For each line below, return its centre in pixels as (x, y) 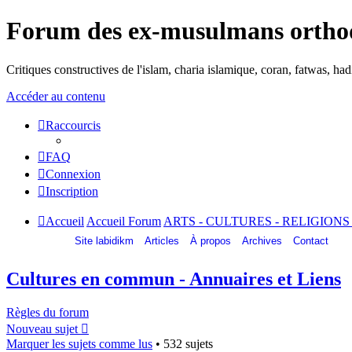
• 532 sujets (183, 343)
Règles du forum (48, 312)
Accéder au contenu (56, 96)
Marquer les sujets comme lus (79, 343)
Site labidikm (104, 240)
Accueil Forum (124, 221)
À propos (211, 240)
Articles (162, 240)
